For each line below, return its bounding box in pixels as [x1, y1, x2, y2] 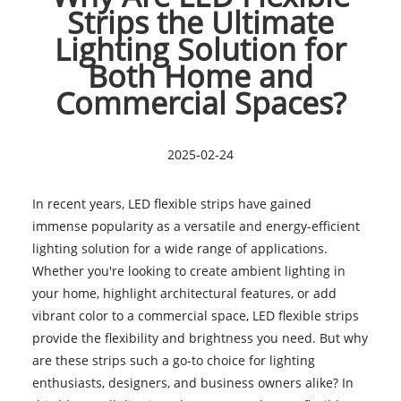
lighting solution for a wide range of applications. [31, 239, 328, 257]
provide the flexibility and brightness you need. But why [31, 328, 368, 346]
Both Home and [88, 55, 313, 97]
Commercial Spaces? [55, 81, 346, 124]
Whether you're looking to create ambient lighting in [31, 261, 346, 279]
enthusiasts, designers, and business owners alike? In [31, 373, 354, 391]
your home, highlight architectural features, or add [31, 284, 337, 302]
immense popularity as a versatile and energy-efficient [31, 217, 360, 235]
